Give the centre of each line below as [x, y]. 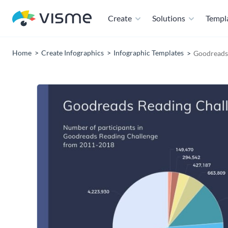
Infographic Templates [149, 53]
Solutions [169, 18]
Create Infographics [73, 53]
